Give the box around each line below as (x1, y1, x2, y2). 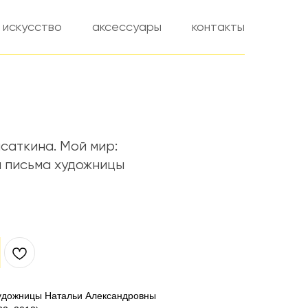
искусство (3, 21, 62, 34)
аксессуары (92, 21, 162, 34)
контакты (192, 21, 245, 34)
